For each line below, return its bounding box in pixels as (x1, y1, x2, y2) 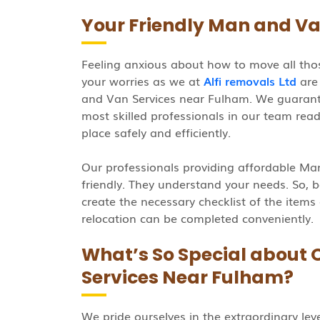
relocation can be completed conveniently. (81, 209, 314, 226)
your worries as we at (81, 72, 204, 89)
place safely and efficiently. (81, 124, 231, 141)
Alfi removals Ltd (204, 72, 296, 89)
